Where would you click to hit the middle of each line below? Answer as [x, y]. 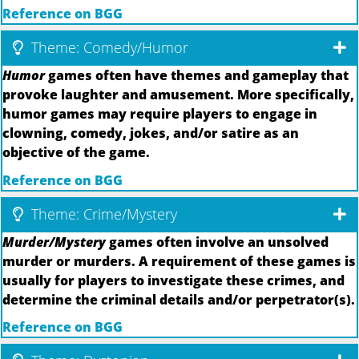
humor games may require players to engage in [160, 114]
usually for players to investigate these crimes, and [173, 280]
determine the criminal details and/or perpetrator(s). [179, 299]
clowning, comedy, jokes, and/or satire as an [151, 133]
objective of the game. [76, 153]
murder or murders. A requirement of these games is [179, 261]
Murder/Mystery [54, 242]
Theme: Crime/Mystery [102, 214]
